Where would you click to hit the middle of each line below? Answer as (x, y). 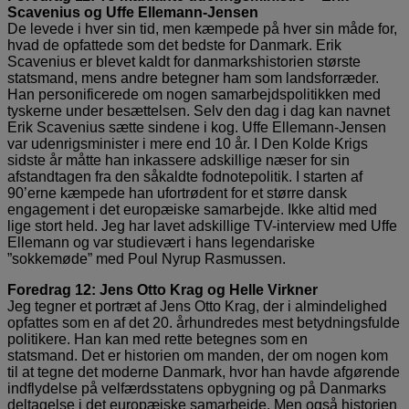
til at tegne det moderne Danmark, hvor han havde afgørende (204, 372)
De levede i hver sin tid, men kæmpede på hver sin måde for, (202, 28)
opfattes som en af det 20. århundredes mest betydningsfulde (204, 322)
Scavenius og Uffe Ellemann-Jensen (133, 12)
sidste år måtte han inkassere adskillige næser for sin (178, 160)
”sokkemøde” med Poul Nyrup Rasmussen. (147, 258)
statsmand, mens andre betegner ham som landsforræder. (193, 78)
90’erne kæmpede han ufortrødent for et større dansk (177, 193)
